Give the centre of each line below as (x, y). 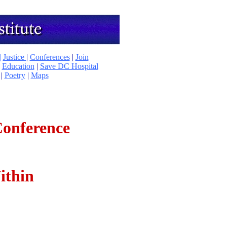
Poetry (15, 75)
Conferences (50, 57)
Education (18, 66)
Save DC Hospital (69, 66)
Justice (14, 57)
